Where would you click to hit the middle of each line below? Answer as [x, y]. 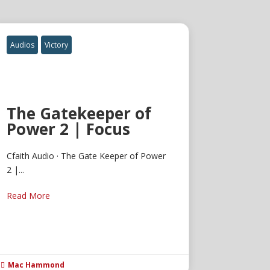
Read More [29, 196]
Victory [57, 45]
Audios [23, 45]
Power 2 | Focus [69, 129]
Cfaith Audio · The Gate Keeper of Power [86, 156]
